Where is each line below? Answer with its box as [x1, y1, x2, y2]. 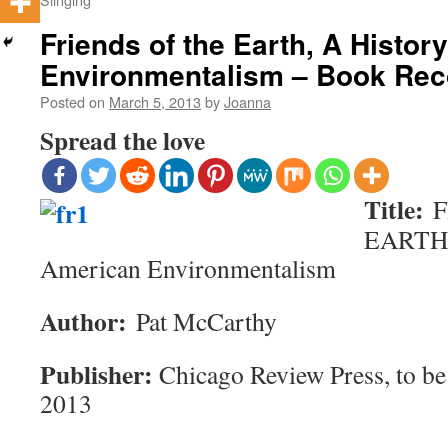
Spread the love [40, 121, 205, 159]
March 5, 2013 [109, 91, 201, 112]
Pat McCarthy [136, 304, 277, 338]
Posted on [40, 91, 105, 112]
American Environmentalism [40, 251, 336, 285]
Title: [364, 190, 433, 228]
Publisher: [40, 355, 153, 393]
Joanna [224, 91, 271, 112]
